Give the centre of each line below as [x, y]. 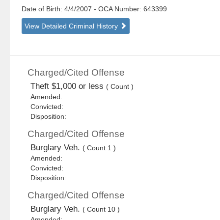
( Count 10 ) [101, 209]
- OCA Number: [118, 9]
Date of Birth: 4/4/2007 [58, 9]
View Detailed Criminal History [72, 26]
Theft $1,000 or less [69, 86]
